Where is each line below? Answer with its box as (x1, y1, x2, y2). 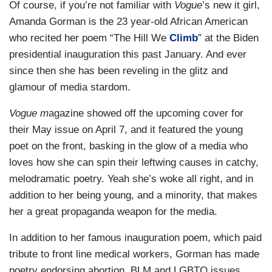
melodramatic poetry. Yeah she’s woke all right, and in (9, 172, 253, 185)
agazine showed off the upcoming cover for (49, 107, 243, 119)
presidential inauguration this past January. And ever (9, 48, 246, 60)
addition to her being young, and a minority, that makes (9, 189, 257, 201)
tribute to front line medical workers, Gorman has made (9, 248, 259, 260)
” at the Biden (198, 32, 259, 44)
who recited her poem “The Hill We (9, 32, 169, 44)
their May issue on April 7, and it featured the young (9, 123, 243, 135)
